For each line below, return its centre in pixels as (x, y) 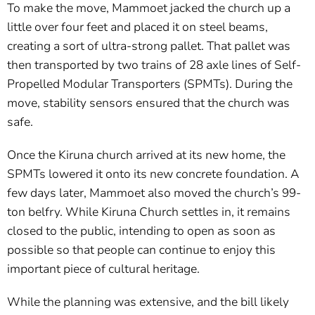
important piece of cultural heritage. (103, 269)
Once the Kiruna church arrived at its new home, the (146, 155)
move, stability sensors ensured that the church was (148, 103)
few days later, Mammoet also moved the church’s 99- (154, 193)
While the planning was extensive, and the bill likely (148, 302)
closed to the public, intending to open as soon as (141, 231)
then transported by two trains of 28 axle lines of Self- (154, 65)
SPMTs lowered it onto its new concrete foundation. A (153, 174)
